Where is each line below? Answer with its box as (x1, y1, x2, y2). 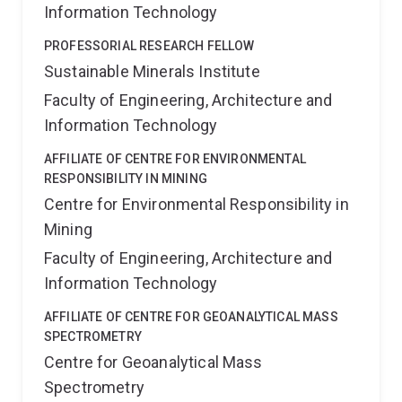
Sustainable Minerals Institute (44, 62, 260, 81)
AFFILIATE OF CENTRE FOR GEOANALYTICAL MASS (44, 310, 338, 324)
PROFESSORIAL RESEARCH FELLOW (44, 39, 255, 53)
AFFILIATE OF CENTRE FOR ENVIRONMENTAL (44, 152, 306, 166)
